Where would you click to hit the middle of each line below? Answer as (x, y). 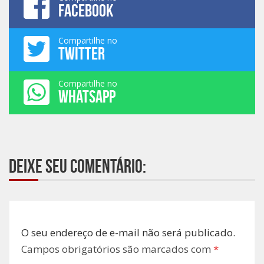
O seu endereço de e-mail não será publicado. (128, 233)
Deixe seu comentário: (77, 166)
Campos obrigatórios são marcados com (117, 249)
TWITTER (82, 54)
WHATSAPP (87, 97)
